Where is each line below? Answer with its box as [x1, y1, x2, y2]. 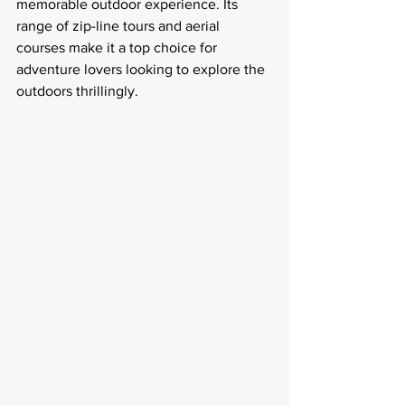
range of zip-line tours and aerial [16, 18, 223, 33]
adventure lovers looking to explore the [16, 61, 268, 77]
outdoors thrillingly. [16, 83, 138, 99]
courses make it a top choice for [16, 40, 221, 55]
